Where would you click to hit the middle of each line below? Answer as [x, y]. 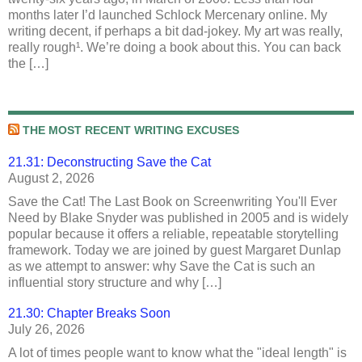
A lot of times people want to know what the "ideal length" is [177, 353]
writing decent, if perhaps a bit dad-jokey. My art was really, [175, 32]
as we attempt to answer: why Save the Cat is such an [162, 267]
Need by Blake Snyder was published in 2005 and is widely [178, 218]
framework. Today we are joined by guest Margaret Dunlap [175, 250]
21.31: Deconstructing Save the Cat [109, 162]
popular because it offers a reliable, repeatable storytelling [173, 234]
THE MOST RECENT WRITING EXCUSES [131, 130]
